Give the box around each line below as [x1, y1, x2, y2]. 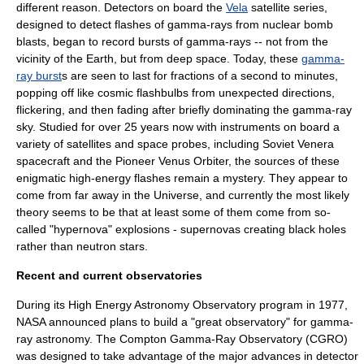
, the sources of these [228, 154, 340, 167]
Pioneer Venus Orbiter [115, 154, 228, 167]
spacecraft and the [16, 154, 115, 167]
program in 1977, [256, 298, 348, 311]
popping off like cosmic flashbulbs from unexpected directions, [16, 86, 335, 99]
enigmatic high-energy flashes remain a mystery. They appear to [16, 171, 348, 184]
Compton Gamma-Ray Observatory [119, 332, 302, 345]
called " [16, 223, 54, 236]
